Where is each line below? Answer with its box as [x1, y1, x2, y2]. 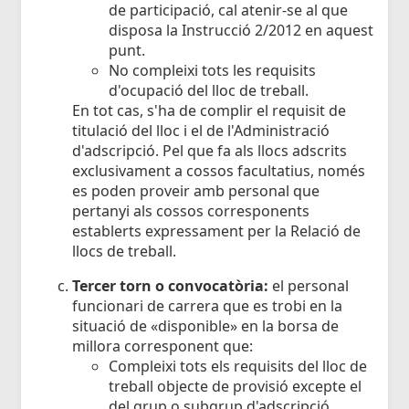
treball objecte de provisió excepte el [109, 376, 362, 397]
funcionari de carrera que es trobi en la [72, 296, 342, 317]
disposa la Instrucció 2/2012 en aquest [109, 20, 373, 41]
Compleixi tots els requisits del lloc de [109, 356, 367, 377]
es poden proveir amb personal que [72, 181, 320, 202]
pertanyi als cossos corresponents [72, 201, 309, 222]
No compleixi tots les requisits [109, 60, 316, 81]
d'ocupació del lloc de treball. [109, 80, 309, 101]
